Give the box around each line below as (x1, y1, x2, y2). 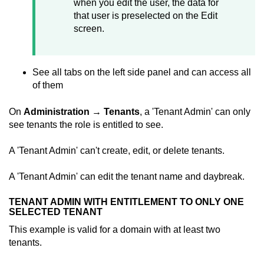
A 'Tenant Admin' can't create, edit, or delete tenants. (9, 145, 225, 156)
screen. (74, 23, 104, 34)
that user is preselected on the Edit (74, 10, 217, 21)
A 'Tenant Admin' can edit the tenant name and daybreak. (9, 171, 245, 182)
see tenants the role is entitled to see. (9, 119, 163, 130)
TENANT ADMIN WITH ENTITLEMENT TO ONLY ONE (9, 196, 244, 207)
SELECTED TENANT (9, 206, 103, 217)
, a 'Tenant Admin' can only (140, 106, 250, 117)
